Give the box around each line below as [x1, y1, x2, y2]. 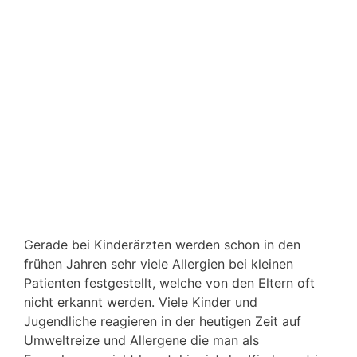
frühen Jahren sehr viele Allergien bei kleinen [24, 256, 293, 273]
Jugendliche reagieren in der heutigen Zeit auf [24, 313, 301, 330]
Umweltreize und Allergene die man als [24, 332, 259, 349]
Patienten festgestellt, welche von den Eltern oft [24, 275, 315, 292]
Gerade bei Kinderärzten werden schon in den [24, 237, 300, 253]
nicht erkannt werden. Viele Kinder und [24, 294, 257, 311]
